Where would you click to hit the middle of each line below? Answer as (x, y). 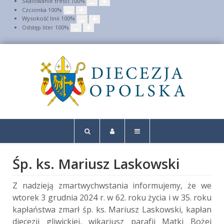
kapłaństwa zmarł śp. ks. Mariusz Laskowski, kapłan (112, 209)
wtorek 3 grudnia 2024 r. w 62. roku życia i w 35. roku (112, 197)
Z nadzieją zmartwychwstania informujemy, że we (112, 185)
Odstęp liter (38, 27)
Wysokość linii (41, 18)
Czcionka (34, 9)
